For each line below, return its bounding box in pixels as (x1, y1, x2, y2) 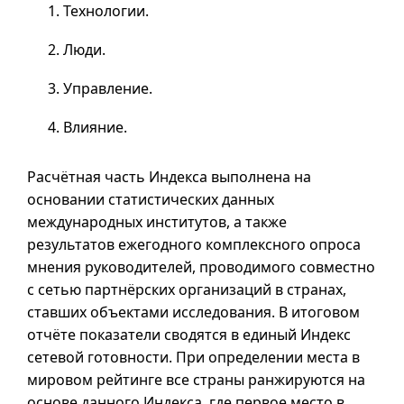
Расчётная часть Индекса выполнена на (27, 167, 311, 187)
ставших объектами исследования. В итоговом (27, 302, 360, 322)
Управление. (63, 78, 152, 98)
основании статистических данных (27, 189, 274, 209)
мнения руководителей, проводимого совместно (27, 257, 375, 277)
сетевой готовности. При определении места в (27, 347, 360, 367)
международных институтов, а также (27, 212, 287, 232)
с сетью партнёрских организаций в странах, (27, 280, 346, 299)
